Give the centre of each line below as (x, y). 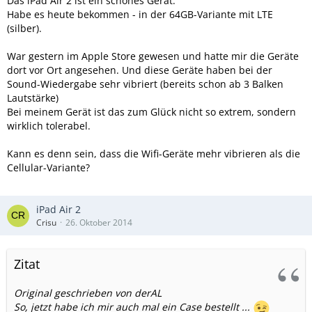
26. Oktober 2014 (99, 223)
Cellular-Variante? (48, 167)
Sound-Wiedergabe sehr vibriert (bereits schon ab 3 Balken (145, 84)
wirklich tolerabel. (49, 126)
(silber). (24, 28)
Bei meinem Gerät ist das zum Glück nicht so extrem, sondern (151, 112)
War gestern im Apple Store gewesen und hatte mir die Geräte (153, 56)
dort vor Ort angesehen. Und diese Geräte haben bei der (140, 70)
